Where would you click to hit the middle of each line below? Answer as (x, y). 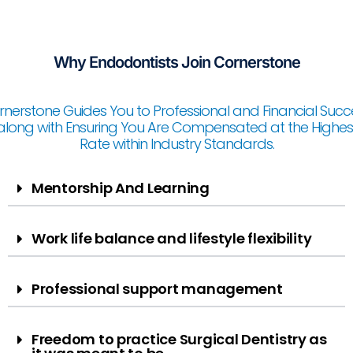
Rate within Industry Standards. (176, 143)
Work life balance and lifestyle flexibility (172, 238)
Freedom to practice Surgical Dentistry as (179, 339)
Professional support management (157, 288)
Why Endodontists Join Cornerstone (176, 62)
